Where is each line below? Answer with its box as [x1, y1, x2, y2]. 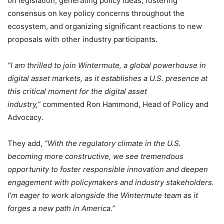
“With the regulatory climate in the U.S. [44, 138, 181, 148]
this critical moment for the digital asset [7, 86, 147, 96]
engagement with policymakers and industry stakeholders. [7, 177, 214, 187]
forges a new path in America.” [7, 203, 115, 213]
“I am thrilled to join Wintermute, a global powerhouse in [7, 60, 206, 70]
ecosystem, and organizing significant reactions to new [7, 21, 202, 31]
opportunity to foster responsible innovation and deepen [7, 164, 208, 174]
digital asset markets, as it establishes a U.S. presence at [7, 73, 207, 83]
